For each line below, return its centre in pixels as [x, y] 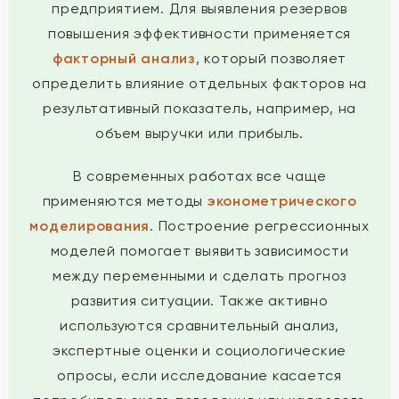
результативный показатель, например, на [199, 108]
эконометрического [282, 201]
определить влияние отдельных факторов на [199, 83]
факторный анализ [124, 58]
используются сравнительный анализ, [199, 326]
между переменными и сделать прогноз [199, 276]
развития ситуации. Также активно [199, 301]
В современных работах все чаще [199, 176]
